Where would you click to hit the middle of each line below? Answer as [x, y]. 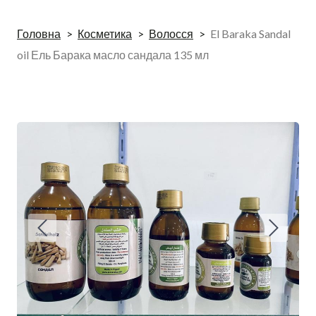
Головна [39, 34]
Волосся [171, 34]
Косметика [105, 34]
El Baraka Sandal [250, 34]
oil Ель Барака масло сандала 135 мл [113, 55]
